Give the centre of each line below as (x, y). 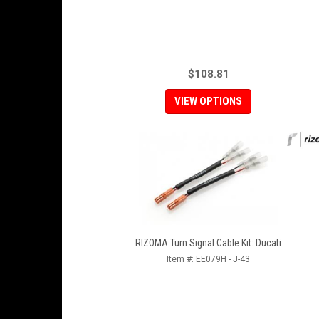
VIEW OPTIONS (208, 101)
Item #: (181, 259)
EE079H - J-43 (223, 259)
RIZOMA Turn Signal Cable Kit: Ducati (208, 243)
